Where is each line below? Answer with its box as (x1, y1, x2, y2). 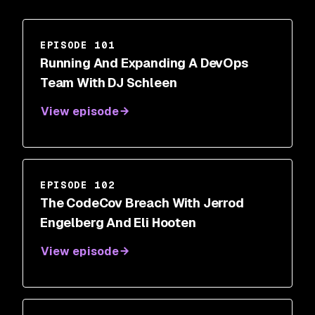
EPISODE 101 (40, 39, 115, 51)
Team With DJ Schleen (40, 75, 177, 91)
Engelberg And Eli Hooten (40, 214, 196, 231)
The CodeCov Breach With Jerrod (40, 195, 244, 211)
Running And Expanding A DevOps (40, 55, 248, 71)
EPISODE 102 (40, 179, 115, 191)
